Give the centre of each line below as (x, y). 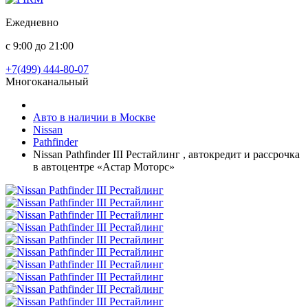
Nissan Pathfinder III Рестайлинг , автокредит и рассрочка (166, 154)
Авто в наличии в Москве (94, 117)
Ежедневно (32, 22)
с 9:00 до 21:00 (40, 46)
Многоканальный (47, 81)
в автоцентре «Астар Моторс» (104, 167)
